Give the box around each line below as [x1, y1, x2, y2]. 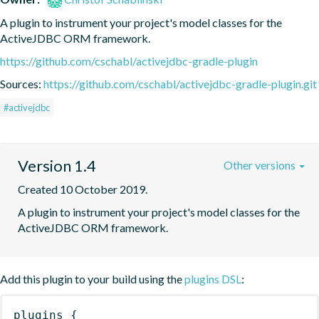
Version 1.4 [18, 155, 96, 175]
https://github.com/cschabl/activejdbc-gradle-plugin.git [43, 76, 317, 90]
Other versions [224, 157, 298, 172]
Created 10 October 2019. [18, 182, 147, 196]
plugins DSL [184, 271, 241, 286]
